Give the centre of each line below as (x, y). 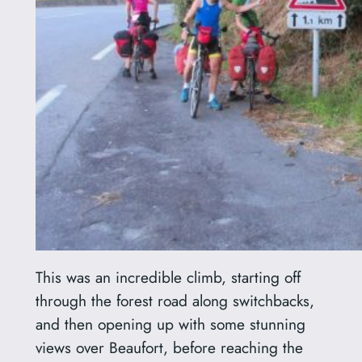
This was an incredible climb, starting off (168, 278)
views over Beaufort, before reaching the (169, 348)
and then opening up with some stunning (170, 324)
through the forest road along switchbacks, (175, 301)
